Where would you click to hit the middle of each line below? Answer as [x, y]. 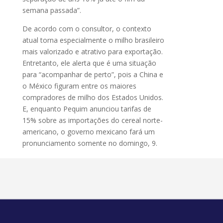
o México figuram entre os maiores [79, 86]
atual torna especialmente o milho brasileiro [93, 40]
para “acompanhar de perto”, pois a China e [93, 75]
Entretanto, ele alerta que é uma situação [89, 63]
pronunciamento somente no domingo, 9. [91, 143]
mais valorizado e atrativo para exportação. [92, 52]
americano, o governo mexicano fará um [88, 132]
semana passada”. [53, 10]
